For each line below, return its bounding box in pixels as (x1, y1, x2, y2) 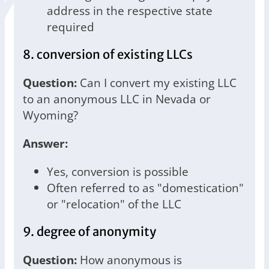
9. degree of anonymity (23, 224, 156, 240)
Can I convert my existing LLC (77, 74, 237, 91)
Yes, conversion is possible (47, 163, 189, 180)
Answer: (23, 135, 68, 152)
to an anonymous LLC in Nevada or (23, 91, 211, 107)
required (47, 19, 94, 35)
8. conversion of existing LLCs (23, 47, 193, 63)
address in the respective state (47, 2, 213, 19)
